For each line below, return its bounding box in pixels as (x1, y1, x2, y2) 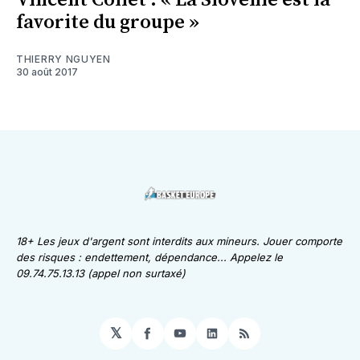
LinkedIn (211, 331, 272, 349)
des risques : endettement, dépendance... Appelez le (16, 251, 283, 264)
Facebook (146, 331, 216, 349)
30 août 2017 (16, 66, 78, 79)
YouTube (178, 331, 241, 349)
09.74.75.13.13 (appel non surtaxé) (16, 267, 186, 280)
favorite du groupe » (16, 10, 199, 35)
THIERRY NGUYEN (16, 53, 111, 66)
